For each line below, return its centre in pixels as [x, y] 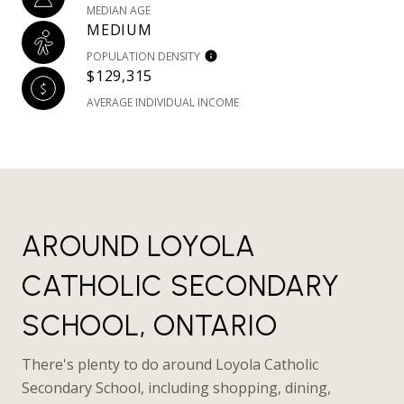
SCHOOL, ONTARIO [150, 326]
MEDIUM [119, 30]
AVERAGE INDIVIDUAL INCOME [163, 103]
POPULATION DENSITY [143, 57]
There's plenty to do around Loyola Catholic [170, 365]
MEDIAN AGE [119, 11]
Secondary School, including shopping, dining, [176, 388]
